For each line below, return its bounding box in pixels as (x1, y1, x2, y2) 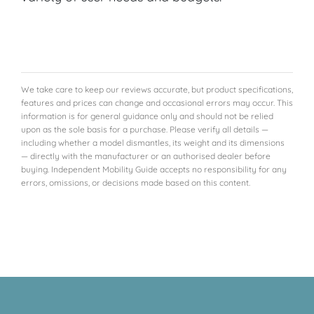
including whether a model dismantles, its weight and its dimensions (21, 137, 285, 149)
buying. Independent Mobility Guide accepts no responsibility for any (21, 164, 287, 175)
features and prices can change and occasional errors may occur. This (21, 97, 293, 109)
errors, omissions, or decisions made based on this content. (21, 177, 250, 189)
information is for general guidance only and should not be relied (21, 111, 273, 122)
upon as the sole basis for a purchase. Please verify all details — (21, 124, 268, 135)
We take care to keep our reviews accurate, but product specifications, (21, 84, 293, 95)
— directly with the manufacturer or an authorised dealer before (21, 151, 271, 162)
